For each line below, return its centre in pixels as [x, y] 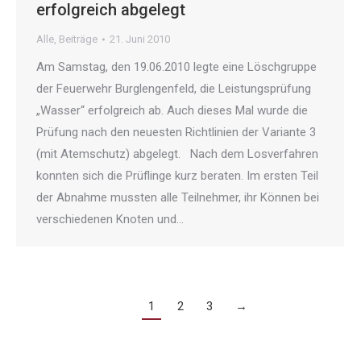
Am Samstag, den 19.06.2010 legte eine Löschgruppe [176, 67]
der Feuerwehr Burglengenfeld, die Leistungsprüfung [174, 89]
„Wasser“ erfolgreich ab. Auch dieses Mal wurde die [172, 111]
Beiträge [78, 39]
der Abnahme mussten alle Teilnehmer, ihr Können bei [178, 198]
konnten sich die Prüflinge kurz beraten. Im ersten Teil [177, 176]
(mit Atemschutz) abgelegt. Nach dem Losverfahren [177, 154]
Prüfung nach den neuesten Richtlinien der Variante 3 [176, 133]
